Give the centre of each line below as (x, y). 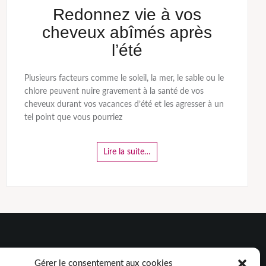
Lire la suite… (127, 152)
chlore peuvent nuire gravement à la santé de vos (114, 91)
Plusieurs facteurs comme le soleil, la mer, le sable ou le (124, 78)
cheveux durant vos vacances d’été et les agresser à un (124, 104)
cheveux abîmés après (127, 32)
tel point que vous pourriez (73, 117)
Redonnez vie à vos (127, 14)
